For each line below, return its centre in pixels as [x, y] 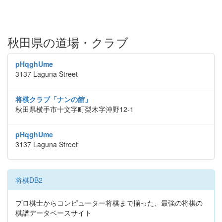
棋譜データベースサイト [54, 213]
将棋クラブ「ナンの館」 [54, 99]
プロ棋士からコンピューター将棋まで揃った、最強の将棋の [109, 203]
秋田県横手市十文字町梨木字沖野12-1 [75, 109]
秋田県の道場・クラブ [68, 42]
